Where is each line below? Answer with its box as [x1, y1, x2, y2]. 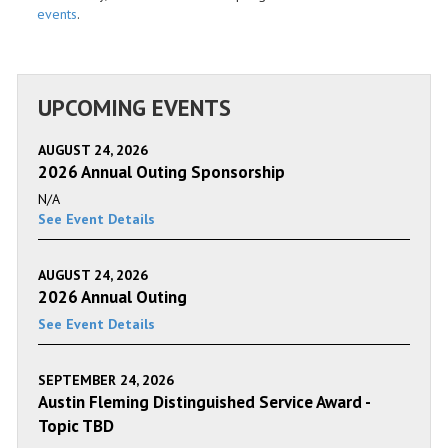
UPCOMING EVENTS [38, 92, 231, 122]
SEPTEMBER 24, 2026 [38, 370, 174, 389]
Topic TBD [38, 414, 114, 437]
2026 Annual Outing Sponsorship [38, 160, 285, 183]
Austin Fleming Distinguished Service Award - [38, 390, 370, 413]
